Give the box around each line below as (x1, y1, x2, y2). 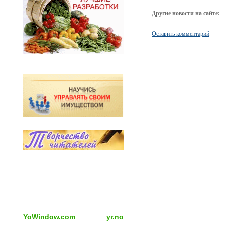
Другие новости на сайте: (152, 10, 220, 17)
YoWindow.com (23, 213, 75, 221)
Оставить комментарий (152, 30, 209, 37)
